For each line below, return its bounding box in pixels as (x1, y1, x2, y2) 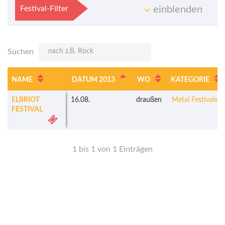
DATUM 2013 (72, 76, 115, 84)
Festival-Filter (20, 5, 68, 13)
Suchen (8, 48, 34, 56)
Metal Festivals (172, 96, 217, 104)
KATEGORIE (171, 76, 209, 84)
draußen (136, 96, 162, 104)
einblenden (151, 5, 202, 15)
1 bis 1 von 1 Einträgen (72, 145, 153, 154)
